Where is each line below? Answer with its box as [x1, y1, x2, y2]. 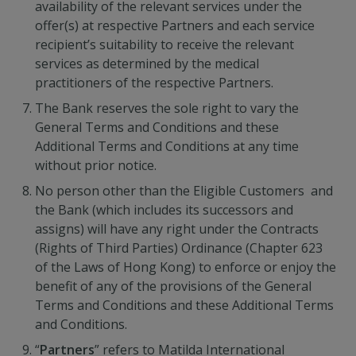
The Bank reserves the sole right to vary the [35, 99, 299, 117]
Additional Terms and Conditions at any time [35, 137, 299, 155]
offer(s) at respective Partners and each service [35, 17, 315, 34]
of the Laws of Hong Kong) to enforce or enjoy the [35, 258, 336, 276]
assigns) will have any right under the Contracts [35, 220, 319, 238]
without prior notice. [35, 157, 157, 174]
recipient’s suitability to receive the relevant [35, 36, 294, 53]
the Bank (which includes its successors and [35, 201, 293, 219]
